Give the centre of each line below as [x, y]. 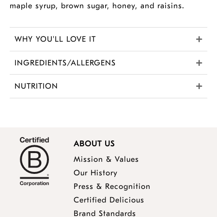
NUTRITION [36, 86]
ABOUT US [94, 144]
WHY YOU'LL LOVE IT [55, 39]
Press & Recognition [112, 187]
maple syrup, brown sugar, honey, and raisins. [97, 6]
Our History [96, 173]
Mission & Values [106, 160]
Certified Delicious [109, 200]
